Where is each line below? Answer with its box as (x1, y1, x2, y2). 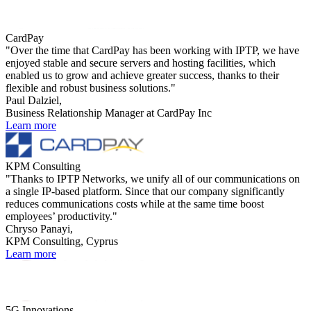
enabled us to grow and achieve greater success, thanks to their (6, 69, 279, 81)
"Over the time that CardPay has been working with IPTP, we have (6, 44, 299, 56)
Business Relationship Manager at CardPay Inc (6, 106, 212, 119)
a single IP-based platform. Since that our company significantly (6, 185, 285, 197)
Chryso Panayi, (6, 222, 73, 235)
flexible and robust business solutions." (6, 81, 176, 94)
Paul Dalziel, (6, 94, 62, 106)
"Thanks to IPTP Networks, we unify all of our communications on (6, 172, 300, 185)
